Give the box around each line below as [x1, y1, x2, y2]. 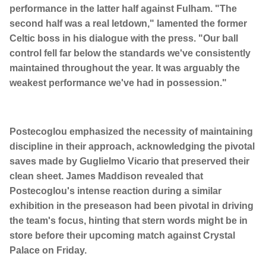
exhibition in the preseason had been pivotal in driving [9, 201, 254, 211]
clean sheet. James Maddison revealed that [9, 171, 203, 182]
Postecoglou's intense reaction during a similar [9, 186, 221, 197]
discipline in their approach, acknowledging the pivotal [9, 141, 255, 152]
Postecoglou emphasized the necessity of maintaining [9, 126, 253, 137]
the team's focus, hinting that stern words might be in [9, 216, 248, 226]
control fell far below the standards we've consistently [9, 48, 251, 59]
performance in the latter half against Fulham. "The [9, 4, 237, 14]
